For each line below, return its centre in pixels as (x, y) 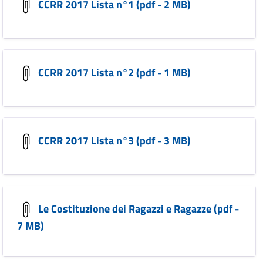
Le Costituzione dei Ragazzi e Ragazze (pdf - (137, 208)
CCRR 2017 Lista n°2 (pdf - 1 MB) (113, 72)
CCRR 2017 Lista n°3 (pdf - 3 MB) (113, 140)
